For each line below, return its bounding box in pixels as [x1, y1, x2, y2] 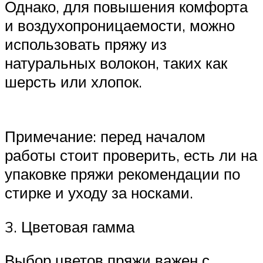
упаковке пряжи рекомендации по [5, 164, 240, 184]
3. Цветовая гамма [5, 217, 134, 236]
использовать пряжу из [5, 35, 167, 54]
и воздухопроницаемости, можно [5, 16, 235, 35]
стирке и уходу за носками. [5, 183, 193, 203]
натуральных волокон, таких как [5, 53, 227, 73]
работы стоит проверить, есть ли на [5, 146, 257, 165]
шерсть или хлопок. [5, 72, 142, 92]
